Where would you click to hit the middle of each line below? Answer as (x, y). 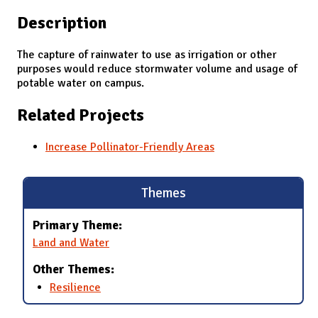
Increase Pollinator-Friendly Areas (130, 147)
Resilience (75, 287)
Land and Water (71, 243)
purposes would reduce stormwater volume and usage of (157, 68)
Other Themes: (73, 269)
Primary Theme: (77, 225)
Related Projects (81, 115)
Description (62, 22)
